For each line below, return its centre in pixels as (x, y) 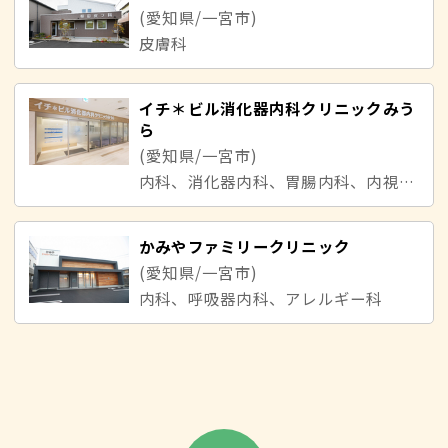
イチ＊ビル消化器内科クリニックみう (277, 107)
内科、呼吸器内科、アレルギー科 (261, 297)
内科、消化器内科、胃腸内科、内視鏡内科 (406, 180)
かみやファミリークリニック (245, 245)
